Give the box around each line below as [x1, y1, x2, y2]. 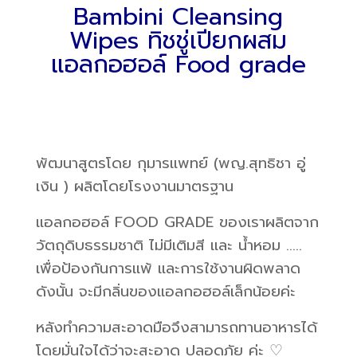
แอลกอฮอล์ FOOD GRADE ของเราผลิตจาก [35, 210, 319, 233]
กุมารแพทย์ [136, 151, 214, 175]
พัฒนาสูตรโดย [35, 151, 137, 175]
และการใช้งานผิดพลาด [157, 257, 300, 280]
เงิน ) [35, 175, 74, 198]
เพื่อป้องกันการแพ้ [35, 257, 158, 280]
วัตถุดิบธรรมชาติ [35, 233, 149, 257]
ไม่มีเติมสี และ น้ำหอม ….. [148, 233, 302, 257]
